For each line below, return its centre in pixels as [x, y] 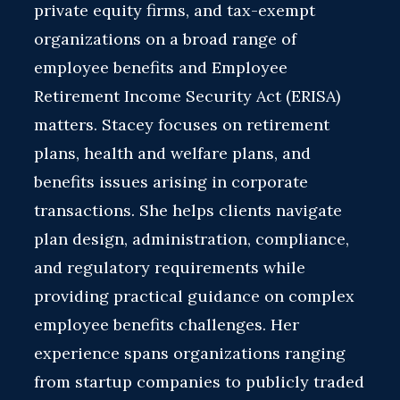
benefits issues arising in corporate [171, 182]
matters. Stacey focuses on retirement [182, 125]
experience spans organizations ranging [190, 353]
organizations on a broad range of [165, 39]
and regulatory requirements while [170, 267]
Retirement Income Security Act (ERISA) [187, 96]
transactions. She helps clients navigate [188, 210]
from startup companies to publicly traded [199, 382]
